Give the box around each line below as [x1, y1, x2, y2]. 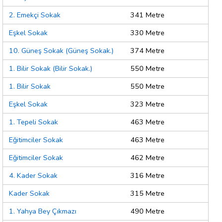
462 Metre [130, 153, 165, 163]
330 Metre [130, 28, 165, 38]
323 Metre [130, 99, 165, 110]
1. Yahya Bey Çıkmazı [9, 206, 76, 217]
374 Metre [130, 46, 165, 56]
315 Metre [130, 188, 165, 199]
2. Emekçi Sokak [9, 10, 60, 20]
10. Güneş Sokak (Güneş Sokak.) [9, 46, 113, 56]
